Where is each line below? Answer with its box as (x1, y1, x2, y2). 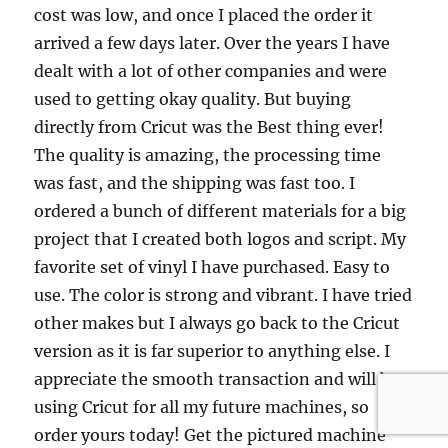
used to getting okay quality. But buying (34, 89, 352, 109)
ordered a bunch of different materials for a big (34, 201, 407, 221)
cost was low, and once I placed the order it (34, 5, 374, 25)
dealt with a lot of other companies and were (34, 61, 388, 81)
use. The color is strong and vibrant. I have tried (34, 285, 413, 305)
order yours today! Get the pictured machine (34, 425, 387, 445)
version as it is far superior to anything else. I (34, 341, 391, 361)
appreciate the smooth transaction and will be (34, 369, 400, 389)
